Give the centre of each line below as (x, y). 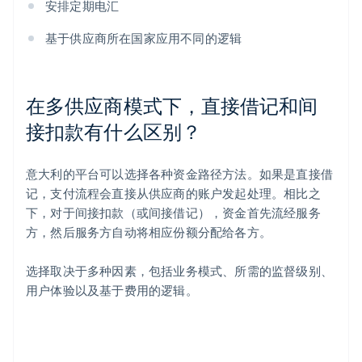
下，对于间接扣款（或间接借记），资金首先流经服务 (173, 213)
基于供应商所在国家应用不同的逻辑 (144, 38)
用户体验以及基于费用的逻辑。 (112, 290)
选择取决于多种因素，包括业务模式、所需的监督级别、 (180, 271)
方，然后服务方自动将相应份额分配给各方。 (149, 232)
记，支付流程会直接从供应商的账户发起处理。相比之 (173, 194)
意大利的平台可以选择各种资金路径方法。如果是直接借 (180, 174)
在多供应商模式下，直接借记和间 (172, 106)
